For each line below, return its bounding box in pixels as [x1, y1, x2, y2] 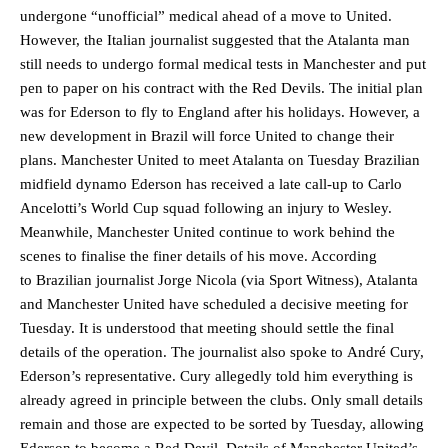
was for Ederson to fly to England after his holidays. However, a [20, 103, 420, 120]
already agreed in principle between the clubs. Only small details [20, 391, 423, 408]
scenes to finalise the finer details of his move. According [20, 247, 377, 264]
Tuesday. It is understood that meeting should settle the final [20, 319, 394, 336]
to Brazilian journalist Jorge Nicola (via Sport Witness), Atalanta [20, 271, 418, 288]
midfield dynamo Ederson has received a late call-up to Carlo [20, 175, 402, 192]
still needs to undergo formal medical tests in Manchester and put [20, 55, 426, 72]
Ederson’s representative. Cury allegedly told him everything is [20, 367, 413, 384]
